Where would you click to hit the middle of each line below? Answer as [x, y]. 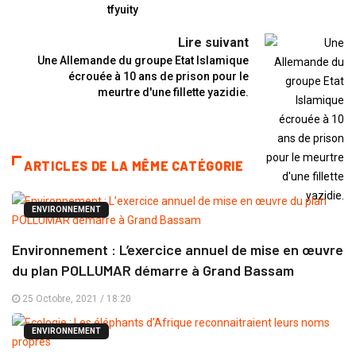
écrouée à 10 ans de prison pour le [159, 76]
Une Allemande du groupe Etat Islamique [143, 60]
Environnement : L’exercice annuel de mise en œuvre [178, 250]
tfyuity [123, 10]
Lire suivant [213, 43]
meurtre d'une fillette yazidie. [173, 92]
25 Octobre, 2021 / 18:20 [75, 299]
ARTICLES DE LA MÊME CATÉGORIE [134, 166]
